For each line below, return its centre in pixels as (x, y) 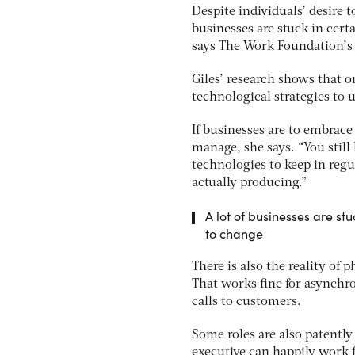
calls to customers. (246, 302)
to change (234, 234)
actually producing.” (249, 183)
